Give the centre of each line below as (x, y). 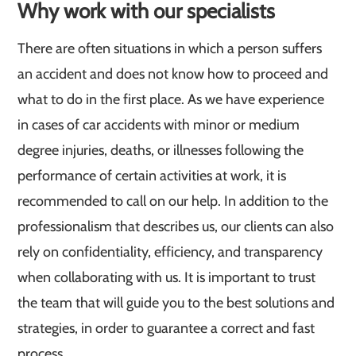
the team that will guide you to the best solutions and (176, 303)
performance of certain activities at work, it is (152, 176)
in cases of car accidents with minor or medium (159, 125)
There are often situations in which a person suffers (170, 48)
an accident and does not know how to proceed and (173, 74)
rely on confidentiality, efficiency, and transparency (170, 252)
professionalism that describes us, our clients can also (176, 226)
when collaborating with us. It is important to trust (167, 277)
